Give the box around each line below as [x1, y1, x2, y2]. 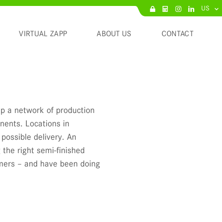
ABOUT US [97, 29, 132, 38]
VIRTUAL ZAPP [19, 29, 67, 38]
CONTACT [161, 29, 193, 38]
